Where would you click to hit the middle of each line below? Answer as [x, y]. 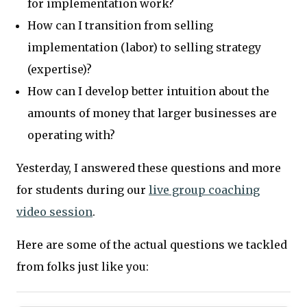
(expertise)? [60, 70]
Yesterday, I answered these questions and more [149, 168]
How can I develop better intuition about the [148, 91]
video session [54, 212]
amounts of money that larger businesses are [152, 113]
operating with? [71, 135]
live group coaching [204, 190]
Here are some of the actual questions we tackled [152, 245]
